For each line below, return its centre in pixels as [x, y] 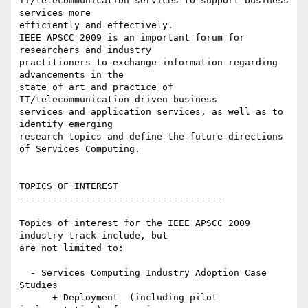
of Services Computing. [80, 149]
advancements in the [74, 75]
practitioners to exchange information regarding [148, 63]
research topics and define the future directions [151, 137]
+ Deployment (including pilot [36, 298]
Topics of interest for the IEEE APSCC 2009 [135, 223]
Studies [38, 285]
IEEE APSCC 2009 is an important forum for [132, 38]
